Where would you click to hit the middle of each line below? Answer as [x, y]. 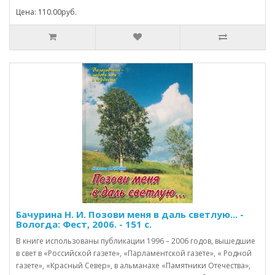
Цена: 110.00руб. [46, 12]
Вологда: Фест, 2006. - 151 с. [84, 224]
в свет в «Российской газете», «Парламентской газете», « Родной [134, 253]
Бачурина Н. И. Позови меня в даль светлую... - [130, 214]
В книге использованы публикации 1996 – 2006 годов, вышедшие [136, 241]
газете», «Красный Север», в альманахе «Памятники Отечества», [133, 265]
